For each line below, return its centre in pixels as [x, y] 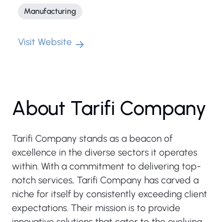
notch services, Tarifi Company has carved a [105, 180]
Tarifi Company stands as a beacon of [92, 139]
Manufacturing [50, 11]
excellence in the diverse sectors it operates [105, 152]
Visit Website [45, 42]
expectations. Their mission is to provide [96, 208]
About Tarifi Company [109, 108]
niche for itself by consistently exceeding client [110, 194]
